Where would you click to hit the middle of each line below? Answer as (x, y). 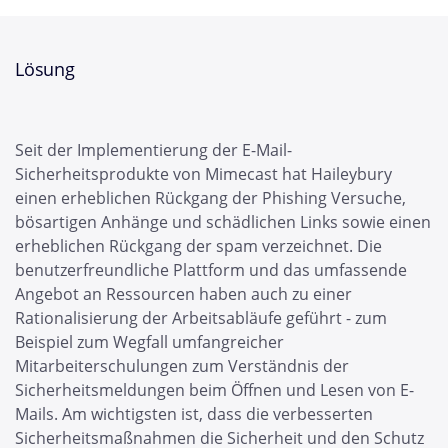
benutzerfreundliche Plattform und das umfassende (211, 270)
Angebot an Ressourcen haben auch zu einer (183, 294)
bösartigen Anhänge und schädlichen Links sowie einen (223, 222)
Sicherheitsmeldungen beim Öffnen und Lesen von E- (214, 390)
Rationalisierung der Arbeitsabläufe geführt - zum (201, 318)
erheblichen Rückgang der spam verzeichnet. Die (198, 246)
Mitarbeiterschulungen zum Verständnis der (182, 366)
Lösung (45, 69)
